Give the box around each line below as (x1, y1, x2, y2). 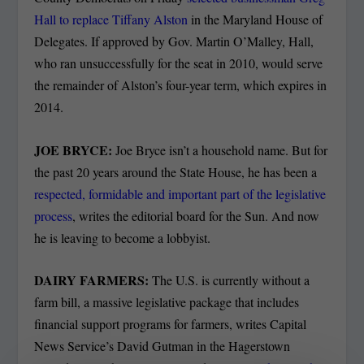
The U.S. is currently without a (152, 271, 310, 289)
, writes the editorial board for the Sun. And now (72, 206, 320, 224)
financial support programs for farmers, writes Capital (34, 315, 307, 333)
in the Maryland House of (188, 11, 323, 28)
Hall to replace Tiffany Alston (34, 11, 188, 28)
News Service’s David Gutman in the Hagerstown (34, 337, 291, 355)
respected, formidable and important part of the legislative (34, 184, 327, 202)
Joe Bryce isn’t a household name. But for (115, 141, 328, 158)
